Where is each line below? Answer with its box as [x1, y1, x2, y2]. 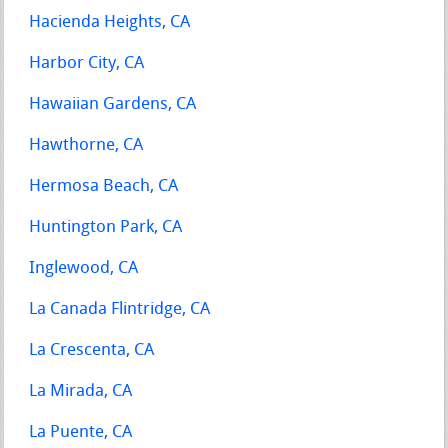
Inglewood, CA [29, 259, 139, 277]
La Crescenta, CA [29, 341, 155, 359]
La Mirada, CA [29, 382, 133, 400]
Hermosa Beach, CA [29, 177, 179, 195]
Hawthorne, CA [29, 136, 144, 154]
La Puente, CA [29, 423, 133, 441]
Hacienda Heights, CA [29, 13, 191, 31]
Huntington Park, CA [29, 218, 183, 236]
